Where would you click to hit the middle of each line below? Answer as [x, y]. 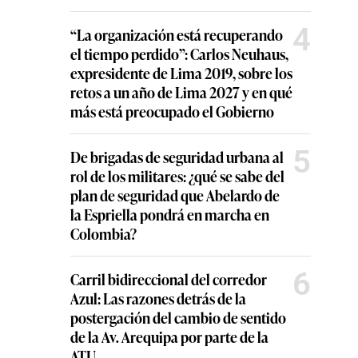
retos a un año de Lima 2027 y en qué [181, 92]
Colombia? [103, 233]
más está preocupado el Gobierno [172, 111]
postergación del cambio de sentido [178, 317]
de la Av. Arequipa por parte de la [169, 336]
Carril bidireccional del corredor [169, 279]
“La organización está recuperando [177, 34]
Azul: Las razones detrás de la [158, 298]
